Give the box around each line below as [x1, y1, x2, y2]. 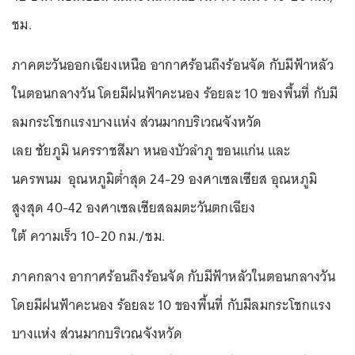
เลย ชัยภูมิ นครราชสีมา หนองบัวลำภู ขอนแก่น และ [12, 138, 291, 162]
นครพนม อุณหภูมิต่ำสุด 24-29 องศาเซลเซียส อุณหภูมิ [12, 166, 317, 191]
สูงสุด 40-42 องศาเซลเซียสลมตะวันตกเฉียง [12, 195, 256, 219]
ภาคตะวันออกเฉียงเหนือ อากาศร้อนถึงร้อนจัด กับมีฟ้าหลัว [12, 52, 334, 77]
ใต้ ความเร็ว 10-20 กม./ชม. [12, 223, 165, 248]
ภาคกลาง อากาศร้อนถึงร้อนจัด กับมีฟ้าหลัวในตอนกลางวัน [12, 264, 335, 288]
